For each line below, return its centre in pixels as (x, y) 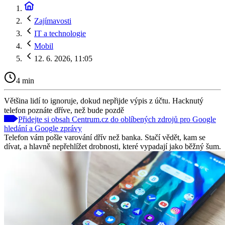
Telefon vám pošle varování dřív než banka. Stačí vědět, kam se (105, 137)
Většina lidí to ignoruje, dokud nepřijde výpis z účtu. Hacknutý (104, 100)
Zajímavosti (53, 21)
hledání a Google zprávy (43, 128)
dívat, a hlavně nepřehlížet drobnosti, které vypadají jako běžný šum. (113, 146)
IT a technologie (60, 33)
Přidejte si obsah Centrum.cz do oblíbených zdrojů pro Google (117, 119)
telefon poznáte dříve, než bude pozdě (64, 110)
